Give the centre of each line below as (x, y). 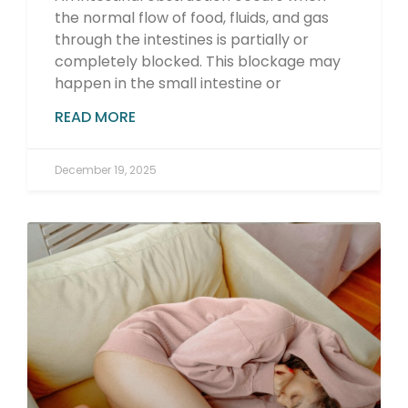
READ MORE (95, 117)
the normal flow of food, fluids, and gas (192, 18)
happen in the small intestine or (168, 84)
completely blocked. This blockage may (198, 62)
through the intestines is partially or (182, 40)
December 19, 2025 (106, 170)
